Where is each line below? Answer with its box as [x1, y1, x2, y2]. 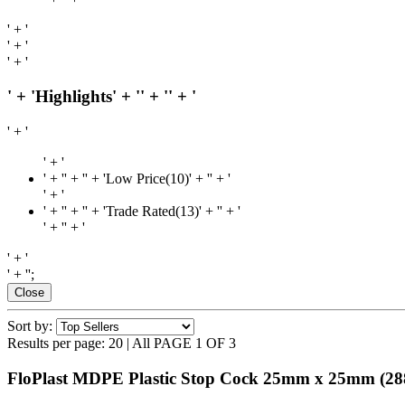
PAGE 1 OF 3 [154, 334, 236, 351]
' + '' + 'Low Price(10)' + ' [64, 170, 210, 186]
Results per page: [7, 334, 105, 351]
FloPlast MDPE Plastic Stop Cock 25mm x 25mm [7, 368, 375, 388]
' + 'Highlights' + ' [7, 87, 140, 107]
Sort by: [7, 317, 52, 334]
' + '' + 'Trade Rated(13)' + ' [64, 202, 220, 219]
